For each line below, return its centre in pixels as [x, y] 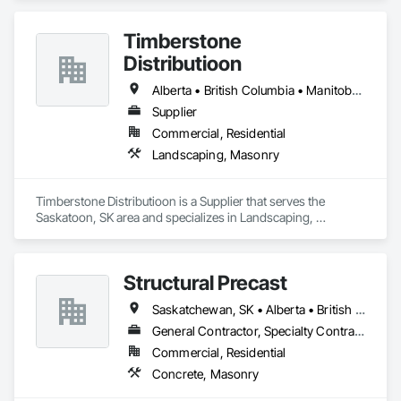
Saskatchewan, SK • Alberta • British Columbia [360, 309]
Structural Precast [205, 282]
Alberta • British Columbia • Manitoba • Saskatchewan [357, 90]
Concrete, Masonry [206, 374]
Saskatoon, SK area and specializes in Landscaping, [175, 217]
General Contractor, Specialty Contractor [360, 331]
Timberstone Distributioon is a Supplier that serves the [180, 201]
